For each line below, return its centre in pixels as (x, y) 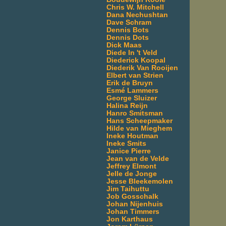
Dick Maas (124, 45)
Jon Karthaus (130, 219)
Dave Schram (129, 22)
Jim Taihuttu (128, 189)
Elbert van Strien (135, 75)
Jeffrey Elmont (131, 166)
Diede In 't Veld (132, 52)
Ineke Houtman (132, 136)
